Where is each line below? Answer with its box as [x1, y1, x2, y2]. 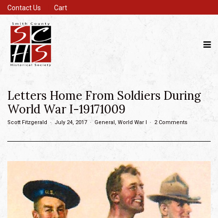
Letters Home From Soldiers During [7, 88, 201, 103]
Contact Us [7, 4, 41, 12]
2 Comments [154, 119, 187, 126]
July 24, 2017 [54, 119, 87, 126]
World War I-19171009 [7, 102, 126, 117]
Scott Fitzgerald [7, 119, 47, 126]
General [94, 119, 115, 126]
